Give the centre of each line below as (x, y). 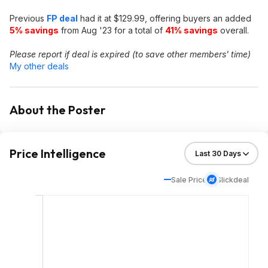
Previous (28, 18)
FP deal (62, 18)
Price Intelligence (58, 153)
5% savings (34, 30)
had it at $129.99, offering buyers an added (165, 18)
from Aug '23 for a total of (112, 30)
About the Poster (58, 110)
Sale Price (189, 179)
